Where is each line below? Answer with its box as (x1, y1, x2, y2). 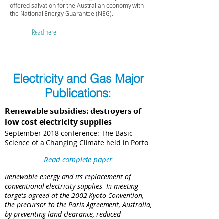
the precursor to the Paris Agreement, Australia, (5, 199, 152, 209)
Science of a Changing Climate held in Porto (5, 137, 148, 147)
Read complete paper (44, 154, 112, 165)
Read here (32, 27, 56, 37)
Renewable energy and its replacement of (5, 172, 131, 181)
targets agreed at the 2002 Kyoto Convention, (5, 190, 144, 200)
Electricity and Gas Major (13, 71, 144, 86)
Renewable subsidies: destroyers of (5, 105, 141, 116)
